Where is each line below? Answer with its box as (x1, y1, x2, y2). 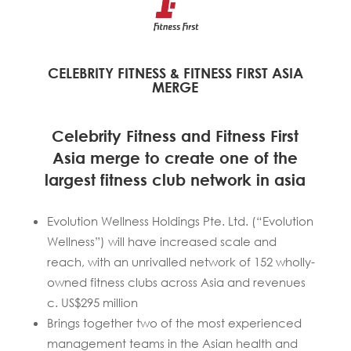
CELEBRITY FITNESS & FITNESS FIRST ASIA (47, 63, 303, 81)
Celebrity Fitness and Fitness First (52, 126, 299, 145)
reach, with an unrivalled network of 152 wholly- (46, 253, 315, 270)
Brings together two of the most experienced (46, 314, 302, 331)
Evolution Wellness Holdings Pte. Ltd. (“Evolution (46, 212, 313, 229)
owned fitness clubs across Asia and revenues (46, 273, 306, 290)
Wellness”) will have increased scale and (46, 233, 277, 249)
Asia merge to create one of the (52, 148, 299, 167)
